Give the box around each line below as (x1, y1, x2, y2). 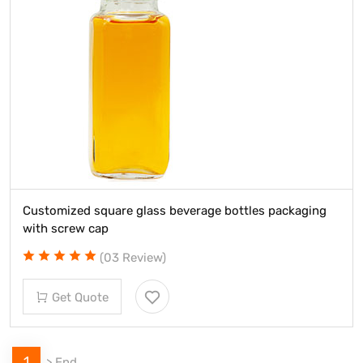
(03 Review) (100, 250, 166, 266)
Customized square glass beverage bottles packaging (23, 203, 327, 219)
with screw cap (23, 221, 109, 237)
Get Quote (52, 290, 109, 305)
